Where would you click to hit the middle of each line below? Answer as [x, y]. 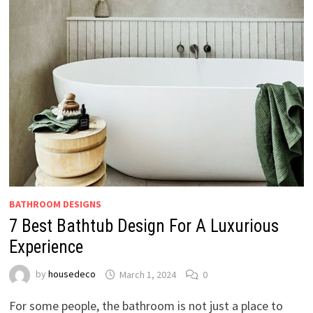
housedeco [72, 274]
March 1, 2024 [147, 274]
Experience [46, 247]
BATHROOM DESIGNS [55, 204]
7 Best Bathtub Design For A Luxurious [144, 226]
